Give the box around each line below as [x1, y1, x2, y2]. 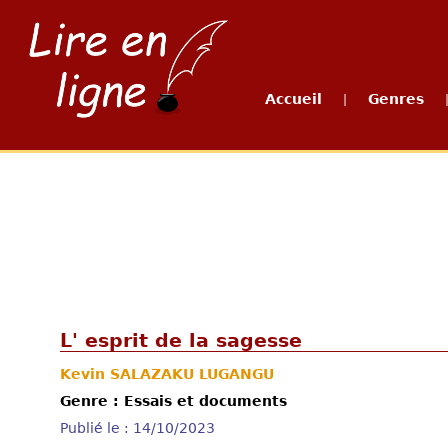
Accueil [265, 91, 322, 107]
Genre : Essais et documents [60, 393, 287, 409]
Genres [368, 91, 424, 107]
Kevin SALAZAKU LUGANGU [60, 366, 274, 382]
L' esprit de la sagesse [60, 330, 302, 351]
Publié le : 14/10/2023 [60, 420, 215, 436]
